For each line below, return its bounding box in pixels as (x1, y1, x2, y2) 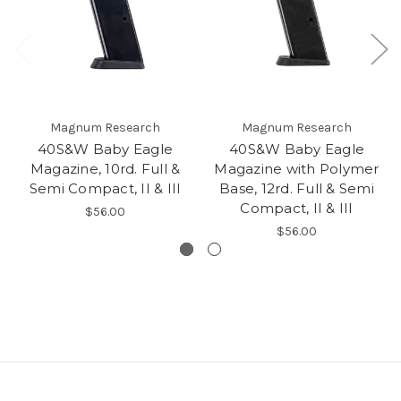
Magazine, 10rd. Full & (30, 159, 181, 177)
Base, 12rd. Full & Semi (219, 179, 374, 197)
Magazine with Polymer (214, 159, 380, 177)
